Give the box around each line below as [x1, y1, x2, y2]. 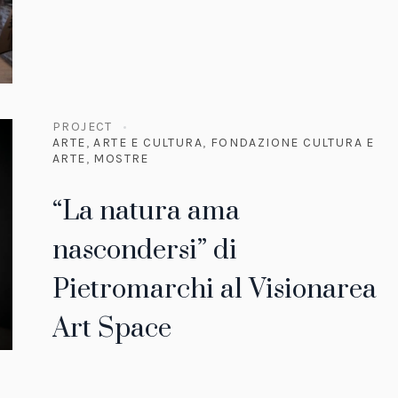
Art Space [52, 312, 171, 346]
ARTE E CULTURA [93, 135, 203, 151]
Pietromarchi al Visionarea [52, 273, 377, 307]
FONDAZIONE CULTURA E [210, 135, 375, 151]
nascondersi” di [52, 234, 237, 268]
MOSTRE [93, 151, 149, 167]
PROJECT [52, 119, 113, 135]
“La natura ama [52, 195, 240, 229]
